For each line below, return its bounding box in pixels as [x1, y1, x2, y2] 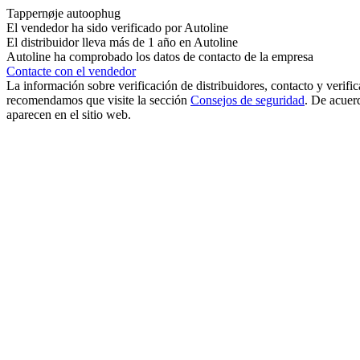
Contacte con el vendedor [6, 64, 136, 78]
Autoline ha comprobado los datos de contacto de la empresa [6, 50, 313, 63]
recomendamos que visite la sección [6, 93, 190, 107]
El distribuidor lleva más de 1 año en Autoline [6, 35, 238, 49]
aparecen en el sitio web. [6, 108, 131, 121]
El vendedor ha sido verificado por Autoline [6, 21, 228, 35]
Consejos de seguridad [190, 93, 305, 107]
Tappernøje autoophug [6, 6, 121, 20]
